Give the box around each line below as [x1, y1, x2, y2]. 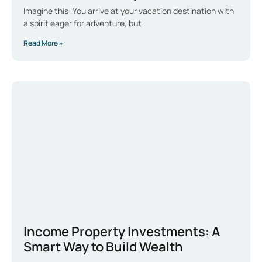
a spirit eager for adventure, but [23, 17, 142, 29]
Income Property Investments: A [23, 222, 220, 240]
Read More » [23, 37, 63, 48]
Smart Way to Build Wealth [23, 237, 183, 256]
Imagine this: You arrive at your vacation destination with [23, 5, 234, 16]
